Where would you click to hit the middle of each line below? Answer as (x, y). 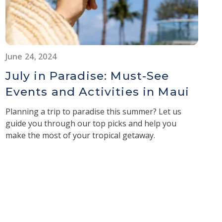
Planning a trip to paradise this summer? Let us (93, 111)
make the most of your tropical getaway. (81, 135)
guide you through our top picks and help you (91, 123)
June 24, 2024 (31, 56)
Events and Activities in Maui (97, 91)
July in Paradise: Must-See (87, 76)
